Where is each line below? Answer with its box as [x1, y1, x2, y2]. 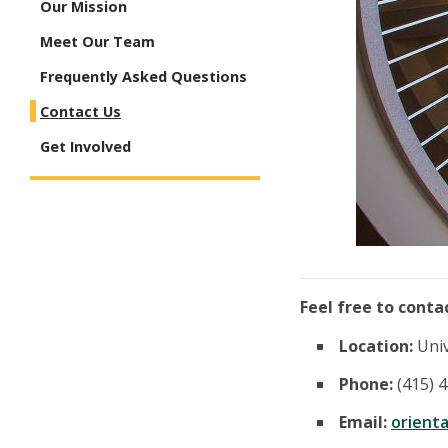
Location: [339, 335, 417, 358]
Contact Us [40, 102, 121, 122]
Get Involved [40, 137, 131, 157]
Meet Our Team [40, 32, 155, 52]
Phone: [339, 373, 397, 395]
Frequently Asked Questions [40, 67, 247, 87]
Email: [339, 410, 391, 433]
